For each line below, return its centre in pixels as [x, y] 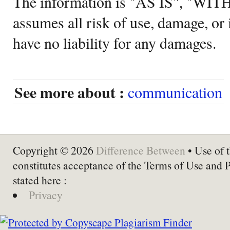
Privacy [45, 195]
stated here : [40, 180]
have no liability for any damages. [114, 42]
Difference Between [141, 150]
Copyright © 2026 [54, 150]
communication [175, 92]
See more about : [69, 92]
